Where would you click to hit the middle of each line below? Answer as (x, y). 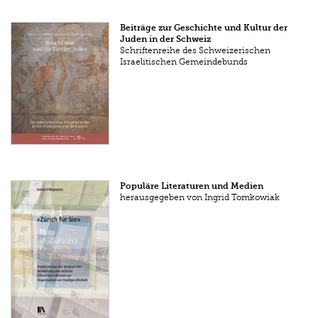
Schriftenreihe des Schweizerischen (196, 51)
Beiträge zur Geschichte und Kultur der (204, 28)
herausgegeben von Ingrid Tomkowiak (200, 197)
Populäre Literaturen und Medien (192, 186)
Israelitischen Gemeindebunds (184, 62)
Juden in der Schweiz (166, 39)
